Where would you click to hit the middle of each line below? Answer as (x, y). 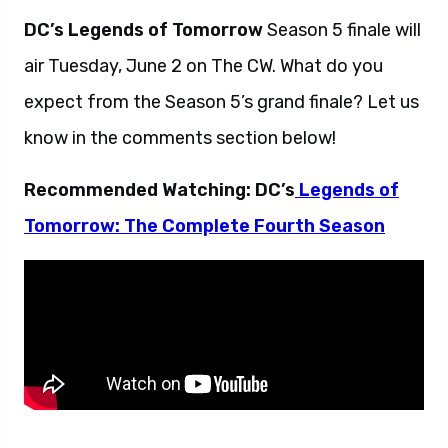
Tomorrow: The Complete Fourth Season (204, 226)
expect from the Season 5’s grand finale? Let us (221, 102)
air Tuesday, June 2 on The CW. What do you (203, 66)
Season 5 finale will (342, 30)
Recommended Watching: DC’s (159, 190)
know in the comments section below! (180, 138)
